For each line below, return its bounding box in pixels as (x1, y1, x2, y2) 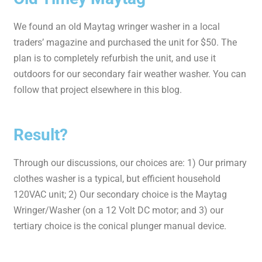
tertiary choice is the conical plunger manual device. (13, 220, 227, 232)
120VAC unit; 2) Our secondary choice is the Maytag (13, 189, 227, 201)
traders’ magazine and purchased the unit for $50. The (13, 37, 237, 49)
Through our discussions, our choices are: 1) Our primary (13, 157, 247, 169)
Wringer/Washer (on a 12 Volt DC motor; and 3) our (13, 205, 224, 216)
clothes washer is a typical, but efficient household (13, 173, 221, 185)
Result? (13, 125, 68, 145)
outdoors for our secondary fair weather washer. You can (13, 68, 247, 80)
